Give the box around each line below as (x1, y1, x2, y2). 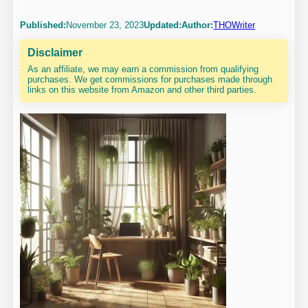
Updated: (144, 19, 182, 30)
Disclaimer (27, 46, 83, 59)
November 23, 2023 (66, 19, 144, 30)
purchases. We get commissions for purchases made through (27, 74, 273, 85)
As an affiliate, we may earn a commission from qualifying (27, 64, 259, 75)
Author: (181, 19, 214, 30)
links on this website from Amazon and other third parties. (27, 85, 257, 96)
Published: (20, 19, 67, 30)
